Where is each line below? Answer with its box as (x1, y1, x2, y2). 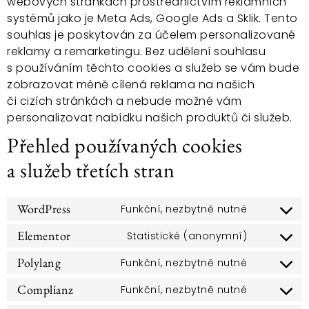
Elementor (17, 228, 71, 244)
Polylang (17, 255, 61, 271)
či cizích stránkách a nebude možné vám (7, 92, 241, 109)
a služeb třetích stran (7, 156, 175, 183)
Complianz (17, 281, 74, 298)
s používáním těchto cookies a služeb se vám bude (7, 59, 299, 76)
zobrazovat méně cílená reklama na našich (7, 76, 255, 92)
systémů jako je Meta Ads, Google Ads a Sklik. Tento (7, 10, 298, 26)
